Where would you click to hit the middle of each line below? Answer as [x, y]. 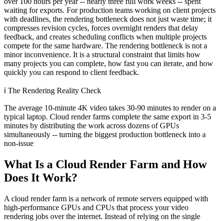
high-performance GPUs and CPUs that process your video [96, 207]
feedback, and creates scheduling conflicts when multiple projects [105, 37]
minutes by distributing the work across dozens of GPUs [92, 125]
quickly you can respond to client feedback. [72, 72]
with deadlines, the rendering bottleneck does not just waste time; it [108, 19]
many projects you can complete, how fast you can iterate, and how [109, 63]
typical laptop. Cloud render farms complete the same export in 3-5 [108, 116]
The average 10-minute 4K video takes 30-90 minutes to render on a [110, 108]
